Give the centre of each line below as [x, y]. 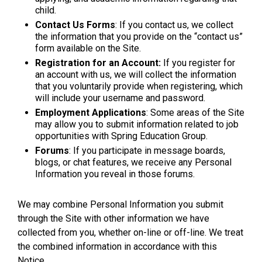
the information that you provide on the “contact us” [139, 36]
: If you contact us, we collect [174, 25]
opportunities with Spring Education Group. [121, 136]
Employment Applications [91, 112]
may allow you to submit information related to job [137, 124]
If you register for [198, 63]
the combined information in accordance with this [117, 246]
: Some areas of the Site [195, 112]
